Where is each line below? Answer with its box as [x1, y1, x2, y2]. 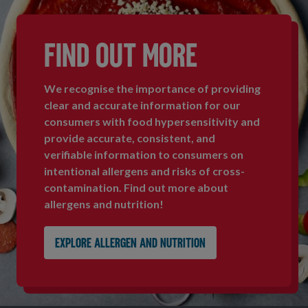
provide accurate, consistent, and [44, 131, 215, 144]
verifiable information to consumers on [44, 148, 243, 161]
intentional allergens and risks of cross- [44, 164, 245, 177]
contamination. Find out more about [44, 181, 228, 194]
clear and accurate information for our [44, 98, 241, 111]
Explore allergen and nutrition [55, 237, 206, 251]
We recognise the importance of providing [44, 82, 261, 95]
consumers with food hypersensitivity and [44, 115, 260, 128]
